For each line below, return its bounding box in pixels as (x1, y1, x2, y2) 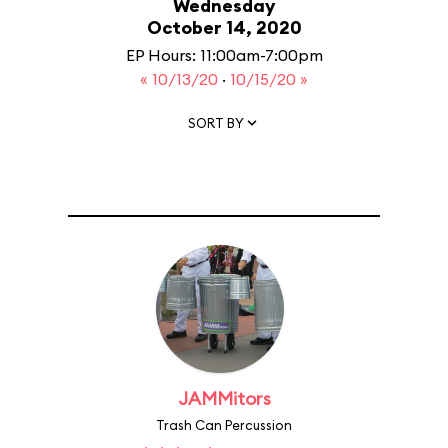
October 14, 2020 (146, 16, 302, 39)
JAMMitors (177, 387, 271, 410)
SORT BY (188, 114, 244, 131)
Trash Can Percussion (156, 417, 292, 433)
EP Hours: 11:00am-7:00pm (125, 45, 323, 65)
